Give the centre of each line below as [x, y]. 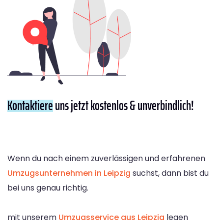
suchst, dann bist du [170, 173]
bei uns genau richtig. [48, 188]
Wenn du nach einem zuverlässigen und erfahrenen [106, 159]
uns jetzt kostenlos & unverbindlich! [124, 106]
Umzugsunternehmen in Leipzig [69, 173]
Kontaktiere [30, 106]
